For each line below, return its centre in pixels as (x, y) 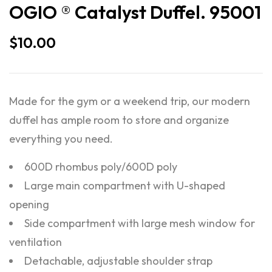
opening (29, 204)
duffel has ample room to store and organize (119, 120)
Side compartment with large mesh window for (140, 223)
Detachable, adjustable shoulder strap (118, 261)
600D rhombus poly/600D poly (101, 167)
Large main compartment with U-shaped (125, 185)
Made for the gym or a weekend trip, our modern (130, 101)
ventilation (36, 242)
